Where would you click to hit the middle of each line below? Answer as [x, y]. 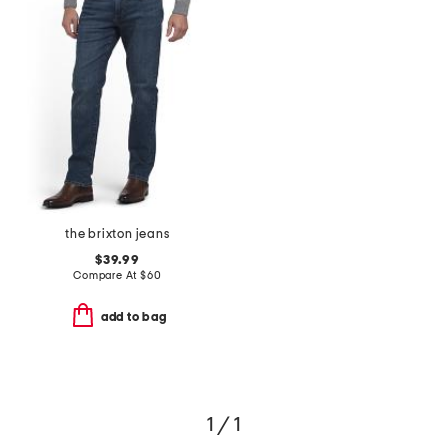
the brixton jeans [117, 235]
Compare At [106, 276]
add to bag [133, 317]
